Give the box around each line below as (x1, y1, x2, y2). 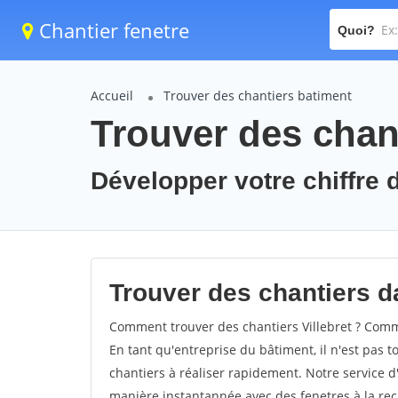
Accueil (91, 87, 133, 104)
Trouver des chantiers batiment (163, 87, 352, 104)
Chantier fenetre (34, 17, 189, 44)
